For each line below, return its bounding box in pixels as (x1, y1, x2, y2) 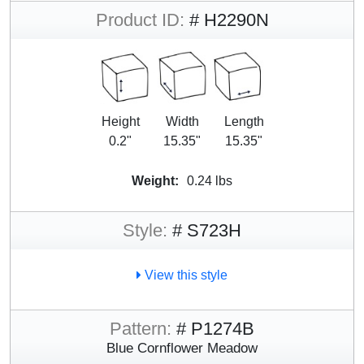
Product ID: (95, 10, 184, 31)
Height (101, 115, 140, 129)
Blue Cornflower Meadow (106, 340, 258, 357)
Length (223, 115, 264, 129)
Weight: (132, 174, 179, 188)
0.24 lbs (187, 174, 232, 188)
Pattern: (110, 318, 171, 340)
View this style (141, 268, 227, 283)
